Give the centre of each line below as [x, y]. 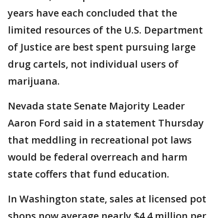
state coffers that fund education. [89, 174]
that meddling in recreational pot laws [100, 140]
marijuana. [34, 81]
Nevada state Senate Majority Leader [96, 106]
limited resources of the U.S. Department [105, 30]
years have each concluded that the [92, 13]
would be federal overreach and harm [98, 157]
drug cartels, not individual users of [93, 64]
